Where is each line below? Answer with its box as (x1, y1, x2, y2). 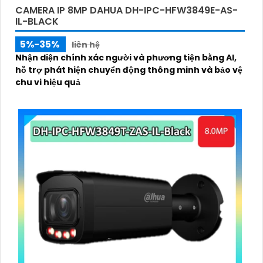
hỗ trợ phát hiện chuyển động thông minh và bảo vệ (15, 63, 242, 76)
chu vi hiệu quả (15, 76, 80, 88)
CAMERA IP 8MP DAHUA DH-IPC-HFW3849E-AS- (15, 3, 238, 17)
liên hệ (72, 38, 100, 50)
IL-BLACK (15, 14, 59, 28)
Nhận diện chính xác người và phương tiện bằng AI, (15, 51, 237, 63)
